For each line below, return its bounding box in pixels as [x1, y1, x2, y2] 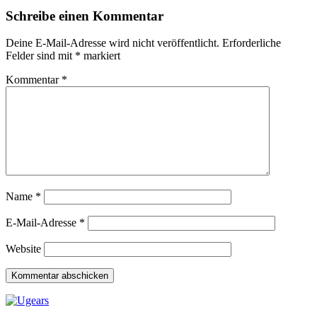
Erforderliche [222, 37, 281, 50]
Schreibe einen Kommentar [6, 8, 163, 23]
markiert [81, 50, 120, 62]
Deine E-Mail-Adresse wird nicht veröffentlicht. [6, 37, 219, 50]
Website [6, 243, 41, 255]
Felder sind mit [6, 50, 75, 62]
